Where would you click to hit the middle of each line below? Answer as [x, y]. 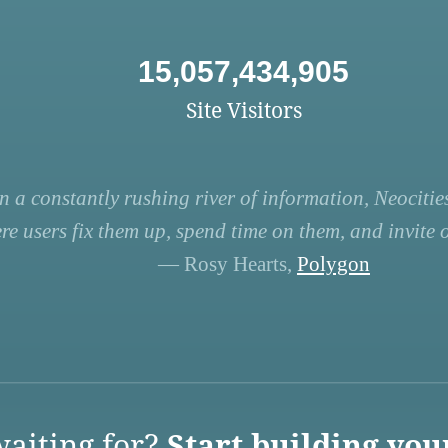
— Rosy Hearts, [227, 264]
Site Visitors [243, 110]
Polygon [333, 264]
